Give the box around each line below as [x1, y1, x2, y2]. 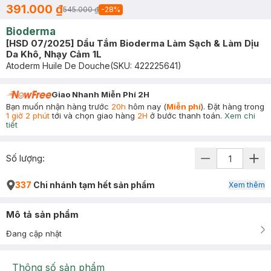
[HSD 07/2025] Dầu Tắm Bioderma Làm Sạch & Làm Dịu [6, 38, 259, 49]
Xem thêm [229, 180, 265, 189]
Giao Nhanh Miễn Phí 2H [51, 90, 149, 99]
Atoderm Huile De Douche [6, 60, 110, 71]
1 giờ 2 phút [6, 111, 50, 120]
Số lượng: [6, 152, 45, 164]
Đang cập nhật [6, 229, 62, 238]
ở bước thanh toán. [148, 111, 222, 120]
